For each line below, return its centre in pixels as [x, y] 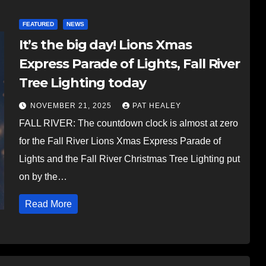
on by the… [43, 176]
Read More [48, 204]
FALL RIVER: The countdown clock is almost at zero [128, 123]
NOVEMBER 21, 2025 [72, 105]
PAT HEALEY [156, 105]
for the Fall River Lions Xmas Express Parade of [120, 141]
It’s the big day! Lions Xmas [105, 45]
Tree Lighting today [82, 83]
